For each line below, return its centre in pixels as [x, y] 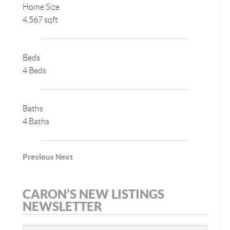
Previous [38, 157]
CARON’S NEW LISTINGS [93, 194]
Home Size [41, 7]
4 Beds [34, 71]
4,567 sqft [40, 20]
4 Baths [36, 122]
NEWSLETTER [62, 207]
